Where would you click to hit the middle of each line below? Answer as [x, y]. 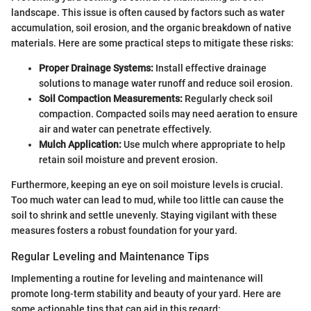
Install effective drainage [210, 68]
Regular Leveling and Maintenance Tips [110, 257]
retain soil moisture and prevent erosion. [128, 160]
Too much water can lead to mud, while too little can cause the [148, 200]
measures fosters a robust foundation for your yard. [124, 231]
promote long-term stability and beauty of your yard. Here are [146, 294]
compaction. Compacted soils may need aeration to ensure [168, 114]
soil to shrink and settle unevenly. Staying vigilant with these [144, 216]
